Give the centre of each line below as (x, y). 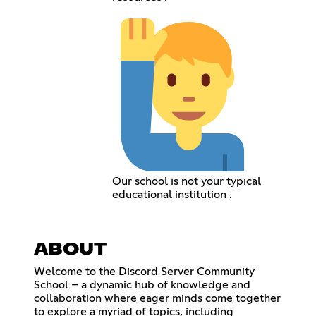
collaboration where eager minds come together (157, 299)
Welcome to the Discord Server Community (144, 272)
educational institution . (172, 195)
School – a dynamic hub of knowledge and (142, 285)
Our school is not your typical (186, 182)
